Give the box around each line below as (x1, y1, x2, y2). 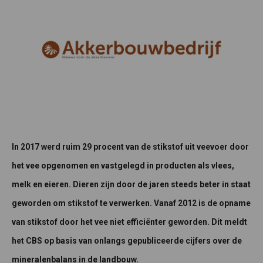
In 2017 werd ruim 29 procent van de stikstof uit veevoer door (12, 141, 249, 151)
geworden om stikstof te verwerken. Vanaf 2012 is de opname (12, 198, 251, 208)
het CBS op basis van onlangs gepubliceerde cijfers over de (12, 235, 242, 245)
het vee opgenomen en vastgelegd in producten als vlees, (12, 160, 234, 170)
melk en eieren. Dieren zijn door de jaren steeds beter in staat (12, 179, 251, 189)
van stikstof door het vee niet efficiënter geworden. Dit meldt (12, 217, 247, 227)
